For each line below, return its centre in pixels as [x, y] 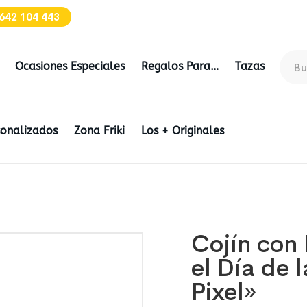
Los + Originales [183, 131]
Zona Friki [99, 131]
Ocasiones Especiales [70, 66]
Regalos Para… [180, 66]
